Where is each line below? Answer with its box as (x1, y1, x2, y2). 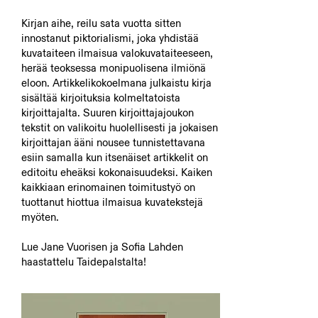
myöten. (21, 210, 59, 224)
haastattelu (21, 255, 77, 268)
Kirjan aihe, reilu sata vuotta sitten (21, 16, 181, 30)
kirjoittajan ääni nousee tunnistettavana (21, 136, 205, 149)
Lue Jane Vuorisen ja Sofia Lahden (21, 240, 183, 253)
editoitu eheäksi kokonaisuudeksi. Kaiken (21, 165, 212, 179)
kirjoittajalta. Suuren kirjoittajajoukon (21, 106, 194, 119)
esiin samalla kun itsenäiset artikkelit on (21, 150, 208, 164)
